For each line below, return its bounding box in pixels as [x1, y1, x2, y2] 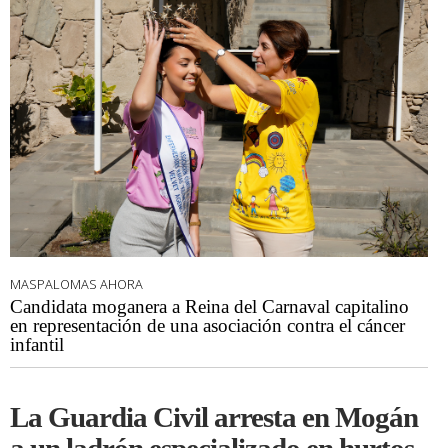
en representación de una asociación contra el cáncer [10, 315, 405, 337]
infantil [10, 334, 64, 356]
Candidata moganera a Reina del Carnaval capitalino [10, 296, 409, 318]
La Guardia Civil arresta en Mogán [10, 401, 418, 434]
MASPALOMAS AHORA [10, 275, 143, 294]
